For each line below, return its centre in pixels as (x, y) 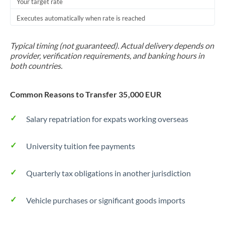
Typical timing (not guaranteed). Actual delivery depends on (112, 45)
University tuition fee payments (81, 146)
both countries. (36, 66)
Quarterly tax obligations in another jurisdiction (108, 173)
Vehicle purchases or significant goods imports (106, 200)
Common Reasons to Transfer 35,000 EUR (86, 94)
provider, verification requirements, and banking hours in (107, 55)
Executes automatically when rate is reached (81, 18)
